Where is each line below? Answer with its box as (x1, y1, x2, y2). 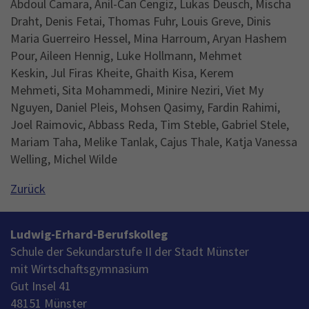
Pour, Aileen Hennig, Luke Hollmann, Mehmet (10, 47, 242, 63)
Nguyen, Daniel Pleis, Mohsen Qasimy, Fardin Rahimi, (10, 99, 280, 115)
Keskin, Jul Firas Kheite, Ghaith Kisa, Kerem (10, 64, 234, 81)
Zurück (10, 180, 46, 197)
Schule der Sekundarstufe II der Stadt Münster (10, 243, 249, 259)
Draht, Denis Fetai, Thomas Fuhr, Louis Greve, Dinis (10, 12, 271, 29)
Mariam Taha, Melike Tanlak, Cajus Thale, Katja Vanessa (10, 133, 297, 150)
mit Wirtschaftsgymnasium (10, 260, 149, 277)
